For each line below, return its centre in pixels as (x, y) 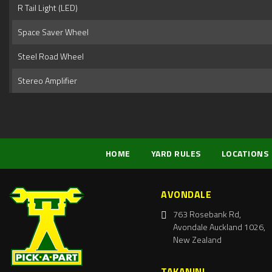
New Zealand (197, 239)
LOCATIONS (245, 153)
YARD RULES (176, 153)
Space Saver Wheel (51, 32)
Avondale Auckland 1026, (219, 226)
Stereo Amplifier (46, 80)
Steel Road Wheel (49, 56)
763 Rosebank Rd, (207, 214)
